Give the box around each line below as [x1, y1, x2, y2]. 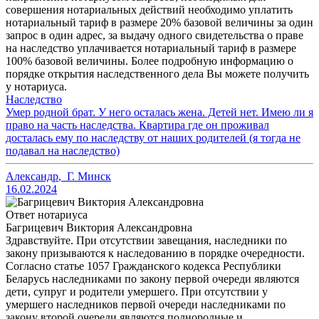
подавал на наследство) [6, 145, 120, 157]
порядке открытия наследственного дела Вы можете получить [6, 68, 309, 80]
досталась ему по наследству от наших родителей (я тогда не [6, 132, 300, 145]
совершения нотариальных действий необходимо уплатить [6, 4, 293, 16]
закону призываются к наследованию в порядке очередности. [6, 247, 305, 260]
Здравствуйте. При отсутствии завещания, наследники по [6, 234, 287, 247]
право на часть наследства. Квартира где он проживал [6, 119, 269, 132]
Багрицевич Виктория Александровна [6, 221, 192, 234]
